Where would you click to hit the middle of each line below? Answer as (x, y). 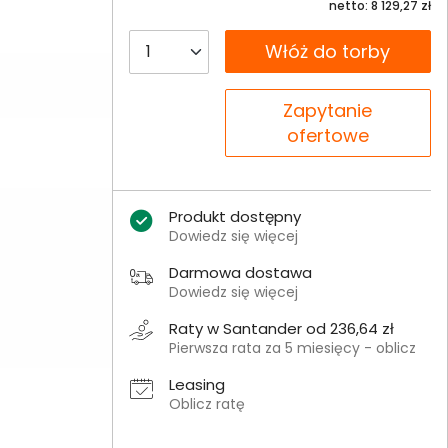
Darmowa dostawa (240, 272)
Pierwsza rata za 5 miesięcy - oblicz (292, 348)
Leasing (196, 384)
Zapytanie (328, 110)
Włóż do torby (328, 51)
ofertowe (327, 135)
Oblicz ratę (206, 404)
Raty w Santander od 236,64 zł (281, 328)
